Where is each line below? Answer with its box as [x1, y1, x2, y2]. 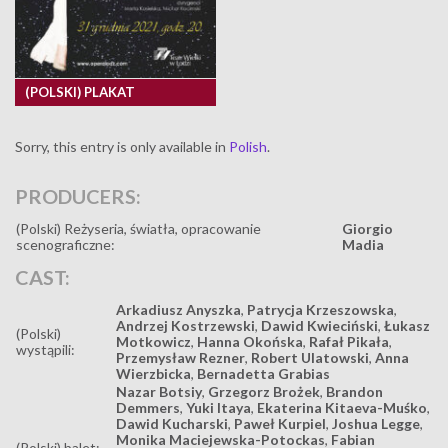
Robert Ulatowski [251, 348, 369, 366]
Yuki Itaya [186, 398, 251, 416]
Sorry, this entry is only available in [15, 137, 229, 155]
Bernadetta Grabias [197, 364, 330, 382]
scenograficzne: [16, 235, 115, 253]
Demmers [116, 398, 180, 416]
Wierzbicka [116, 364, 191, 382]
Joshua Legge [332, 414, 420, 432]
